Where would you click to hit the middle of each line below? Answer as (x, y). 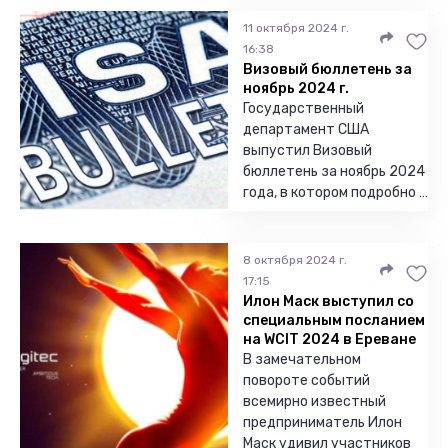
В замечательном (302, 359)
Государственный (303, 108)
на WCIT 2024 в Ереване (329, 339)
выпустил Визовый (307, 150)
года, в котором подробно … (335, 192)
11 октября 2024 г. (296, 28)
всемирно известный (314, 401)
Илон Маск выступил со (328, 301)
